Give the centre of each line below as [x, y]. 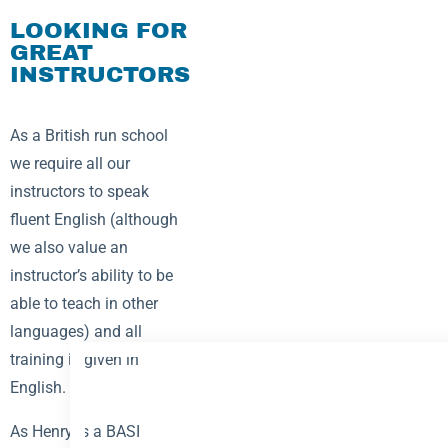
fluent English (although [94, 219]
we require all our [70, 163]
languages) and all [76, 331]
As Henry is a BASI [75, 431]
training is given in [74, 359]
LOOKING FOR [98, 30]
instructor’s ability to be [91, 275]
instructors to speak [79, 191]
